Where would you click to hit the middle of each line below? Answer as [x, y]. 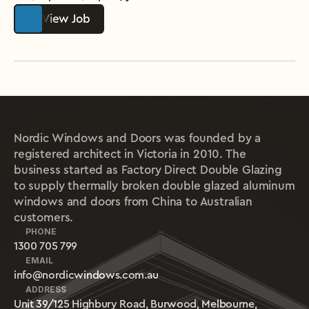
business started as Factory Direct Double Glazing [148, 170]
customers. [44, 218]
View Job [66, 19]
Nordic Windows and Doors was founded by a [138, 138]
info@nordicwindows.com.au [86, 275]
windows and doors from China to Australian [133, 202]
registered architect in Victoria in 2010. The [130, 154]
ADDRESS [46, 289]
